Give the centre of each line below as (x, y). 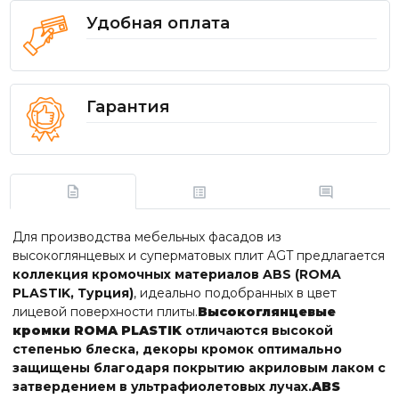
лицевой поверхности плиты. (105, 311)
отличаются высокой (257, 330)
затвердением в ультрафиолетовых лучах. (162, 386)
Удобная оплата (158, 23)
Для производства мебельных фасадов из (147, 236)
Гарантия (128, 106)
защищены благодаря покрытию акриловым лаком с (199, 367)
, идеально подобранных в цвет (235, 293)
